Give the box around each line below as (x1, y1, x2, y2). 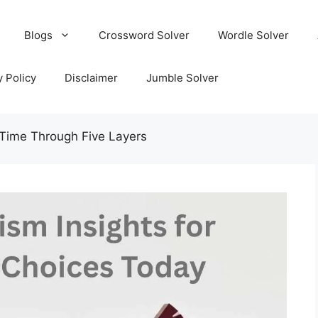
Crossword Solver (98, 28, 190, 42)
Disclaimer (64, 71, 118, 84)
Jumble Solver (146, 71, 219, 84)
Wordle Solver (217, 28, 289, 42)
